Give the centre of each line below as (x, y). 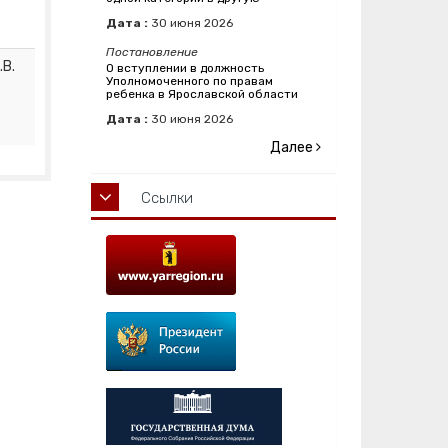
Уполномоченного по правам (189, 81)
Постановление (152, 52)
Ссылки (167, 198)
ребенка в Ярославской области (202, 94)
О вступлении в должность (185, 68)
